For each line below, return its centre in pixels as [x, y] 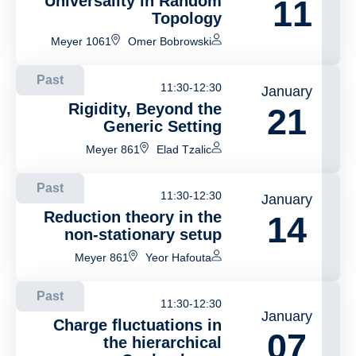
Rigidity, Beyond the [145, 109]
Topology [187, 18]
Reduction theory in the [133, 217]
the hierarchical [163, 342]
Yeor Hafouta [179, 257]
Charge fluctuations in [138, 325]
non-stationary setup [143, 234]
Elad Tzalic [184, 149]
